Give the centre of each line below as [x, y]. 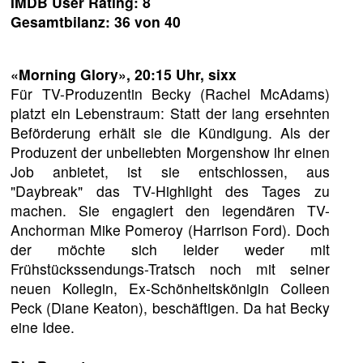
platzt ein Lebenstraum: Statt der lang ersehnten [170, 113]
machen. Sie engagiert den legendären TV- [170, 211]
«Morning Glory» [69, 75]
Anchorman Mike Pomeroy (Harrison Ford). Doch [170, 230]
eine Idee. [43, 327]
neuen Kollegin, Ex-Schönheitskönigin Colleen [170, 288]
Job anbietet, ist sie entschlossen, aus [170, 172]
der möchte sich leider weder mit [170, 250]
